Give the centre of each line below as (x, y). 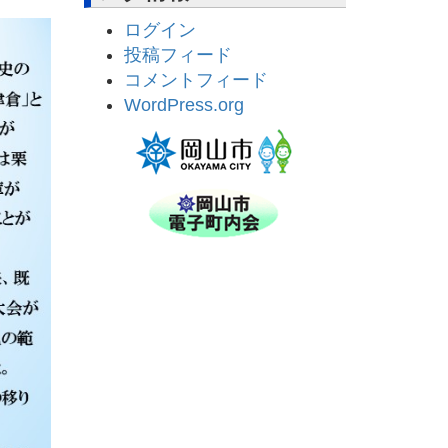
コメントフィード (195, 80)
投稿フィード (177, 55)
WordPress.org (183, 105)
